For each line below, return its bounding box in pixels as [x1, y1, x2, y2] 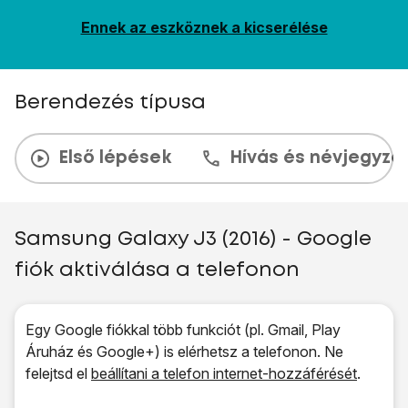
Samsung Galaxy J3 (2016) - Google [15, 230, 372, 249]
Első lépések [58, 150, 171, 166]
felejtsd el [25, 364, 91, 382]
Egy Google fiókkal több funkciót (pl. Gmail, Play [25, 321, 341, 339]
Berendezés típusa [15, 94, 206, 112]
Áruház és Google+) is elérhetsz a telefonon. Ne [25, 342, 343, 361]
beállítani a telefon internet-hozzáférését [91, 364, 357, 382]
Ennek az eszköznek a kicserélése [80, 18, 328, 36]
